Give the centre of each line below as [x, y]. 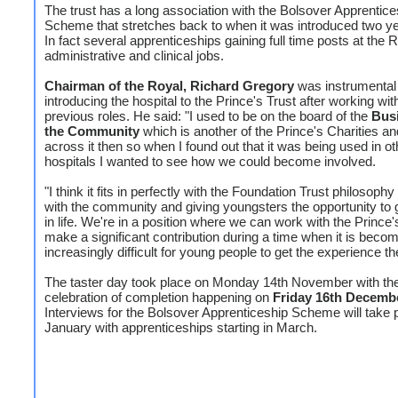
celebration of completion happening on [159, 297]
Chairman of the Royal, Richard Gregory [169, 86]
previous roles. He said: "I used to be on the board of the [208, 116]
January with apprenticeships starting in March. [181, 327]
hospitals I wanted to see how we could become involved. [210, 161]
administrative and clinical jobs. [134, 56]
